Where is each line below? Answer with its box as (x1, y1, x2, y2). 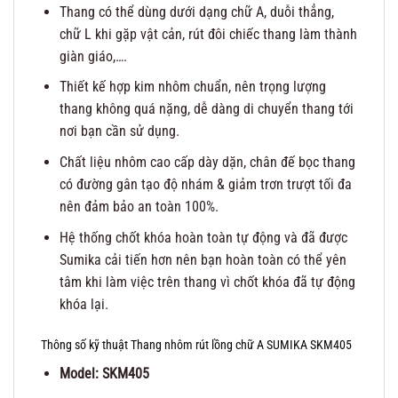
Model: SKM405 (59, 365, 149, 383)
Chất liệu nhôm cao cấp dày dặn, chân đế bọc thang (59, 153, 355, 171)
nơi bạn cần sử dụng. (59, 123, 179, 140)
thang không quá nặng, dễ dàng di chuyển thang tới (59, 100, 354, 118)
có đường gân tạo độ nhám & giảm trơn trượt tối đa (59, 175, 352, 193)
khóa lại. (59, 295, 108, 313)
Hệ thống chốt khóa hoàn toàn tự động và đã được (59, 228, 347, 246)
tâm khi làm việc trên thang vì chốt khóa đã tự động (59, 273, 355, 291)
